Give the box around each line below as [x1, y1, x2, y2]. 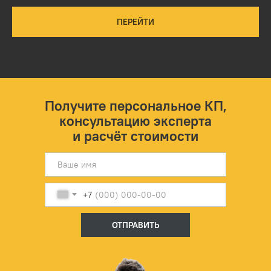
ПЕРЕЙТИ [117, 16, 154, 27]
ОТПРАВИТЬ [112, 219, 159, 230]
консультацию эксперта [59, 111, 212, 129]
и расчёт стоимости [73, 126, 198, 145]
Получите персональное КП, [44, 96, 227, 114]
